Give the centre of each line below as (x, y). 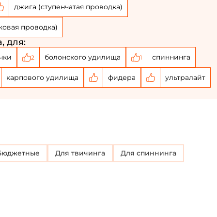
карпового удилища (42, 77)
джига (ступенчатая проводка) (68, 7)
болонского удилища (83, 57)
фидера (122, 77)
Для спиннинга (151, 153)
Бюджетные (21, 153)
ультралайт (185, 77)
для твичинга (83, 153)
